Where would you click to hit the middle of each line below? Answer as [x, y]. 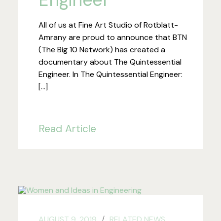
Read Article [68, 129]
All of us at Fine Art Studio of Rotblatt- [109, 25]
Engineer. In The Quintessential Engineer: [111, 74]
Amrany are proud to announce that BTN [113, 37]
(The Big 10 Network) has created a [102, 49]
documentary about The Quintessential [110, 62]
